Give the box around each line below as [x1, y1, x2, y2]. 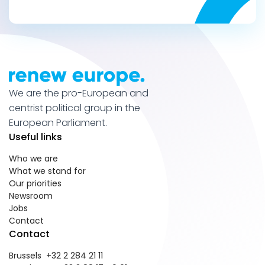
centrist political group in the [9, 101, 140, 115]
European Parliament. [9, 116, 107, 130]
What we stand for [9, 165, 86, 177]
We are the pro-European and [9, 86, 148, 101]
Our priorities [9, 177, 62, 190]
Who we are [9, 153, 58, 165]
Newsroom [9, 190, 53, 202]
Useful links [9, 130, 62, 144]
